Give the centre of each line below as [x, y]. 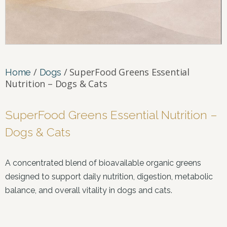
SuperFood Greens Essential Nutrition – [111, 115]
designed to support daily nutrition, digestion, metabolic [109, 176]
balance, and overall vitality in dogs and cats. [89, 190]
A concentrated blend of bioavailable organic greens [103, 163]
